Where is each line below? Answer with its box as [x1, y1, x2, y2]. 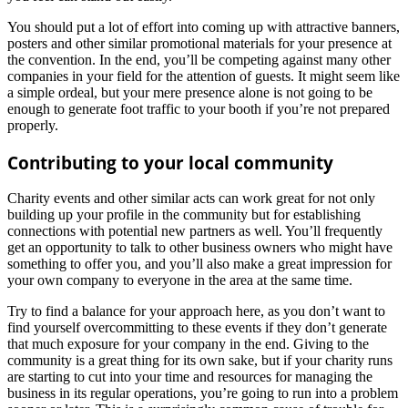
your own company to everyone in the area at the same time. [7, 272, 352, 289]
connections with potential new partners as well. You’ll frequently [7, 223, 382, 240]
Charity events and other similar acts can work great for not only [7, 190, 375, 207]
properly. [7, 117, 58, 133]
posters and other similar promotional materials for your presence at [7, 35, 392, 51]
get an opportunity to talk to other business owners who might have [7, 240, 393, 256]
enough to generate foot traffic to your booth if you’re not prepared [7, 100, 390, 117]
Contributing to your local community [7, 150, 333, 174]
